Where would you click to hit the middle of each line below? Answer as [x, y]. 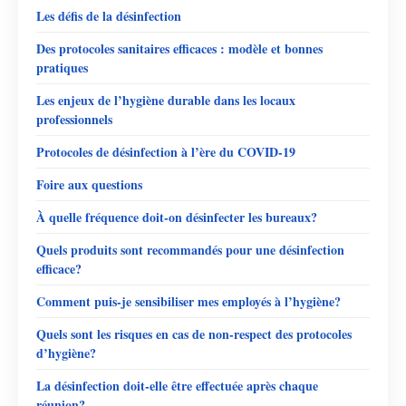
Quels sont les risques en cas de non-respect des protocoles [194, 334]
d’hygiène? [66, 353]
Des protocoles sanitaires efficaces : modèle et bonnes [179, 48]
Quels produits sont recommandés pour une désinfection [190, 250]
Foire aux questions [89, 184]
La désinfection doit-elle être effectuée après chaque [177, 386]
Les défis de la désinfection [109, 16]
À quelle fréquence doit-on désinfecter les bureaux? [177, 217]
